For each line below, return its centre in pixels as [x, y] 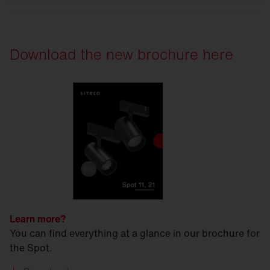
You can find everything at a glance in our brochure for [135, 233]
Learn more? [38, 219]
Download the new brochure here [121, 54]
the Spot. [31, 248]
